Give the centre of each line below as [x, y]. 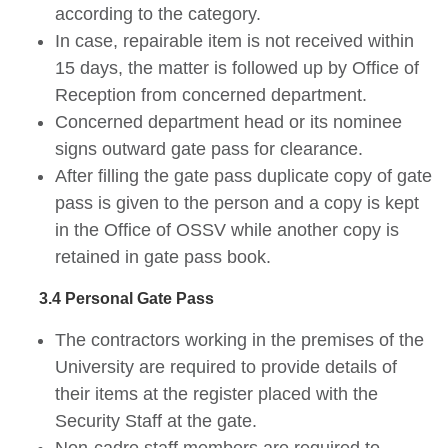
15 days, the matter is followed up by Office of [237, 68]
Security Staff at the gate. [156, 421]
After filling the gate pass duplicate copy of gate [243, 176]
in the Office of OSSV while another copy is [227, 230]
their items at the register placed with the [216, 394]
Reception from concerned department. [213, 95]
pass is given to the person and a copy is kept [237, 203]
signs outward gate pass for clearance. [209, 149]
